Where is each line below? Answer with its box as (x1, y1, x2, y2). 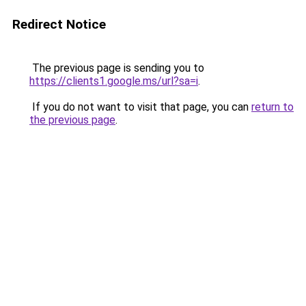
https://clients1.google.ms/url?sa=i (29, 74, 198, 87)
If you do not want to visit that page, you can (29, 100, 251, 113)
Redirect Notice (12, 16, 106, 32)
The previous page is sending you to (29, 61, 204, 74)
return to (251, 100, 294, 113)
